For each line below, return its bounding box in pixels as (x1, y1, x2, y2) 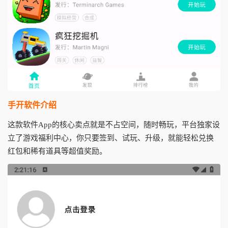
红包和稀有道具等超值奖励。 (8, 147, 107, 156)
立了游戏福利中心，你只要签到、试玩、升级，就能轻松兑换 (8, 134, 214, 142)
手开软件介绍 (8, 101, 56, 110)
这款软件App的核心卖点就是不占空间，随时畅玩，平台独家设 (8, 121, 220, 129)
